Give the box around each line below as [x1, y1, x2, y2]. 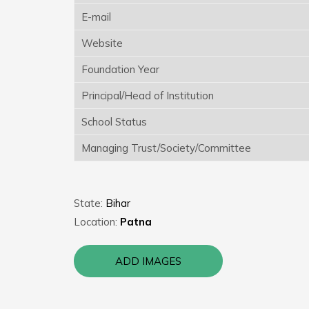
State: [74, 196, 106, 210]
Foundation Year [81, 62, 159, 76]
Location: [74, 215, 120, 228]
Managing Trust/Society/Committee [81, 141, 251, 154]
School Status [81, 114, 147, 128]
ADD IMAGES [115, 254, 181, 268]
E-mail [81, 10, 111, 23]
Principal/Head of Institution [81, 88, 214, 102]
